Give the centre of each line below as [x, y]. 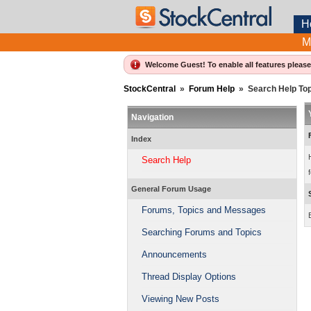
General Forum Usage [171, 189]
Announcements [174, 254]
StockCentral [149, 89]
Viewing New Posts [180, 299]
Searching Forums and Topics [201, 232]
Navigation [152, 117]
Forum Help [211, 89]
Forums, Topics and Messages [203, 210]
